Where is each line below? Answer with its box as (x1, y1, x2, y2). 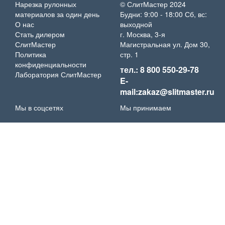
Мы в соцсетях (15, 102, 63, 113)
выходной (120, 19, 152, 29)
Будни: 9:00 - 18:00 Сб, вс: (120, 9, 207, 19)
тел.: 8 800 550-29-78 (120, 64, 199, 75)
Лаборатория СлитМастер (15, 69, 101, 79)
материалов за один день (15, 9, 99, 19)
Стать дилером (15, 29, 65, 39)
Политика (15, 49, 46, 59)
